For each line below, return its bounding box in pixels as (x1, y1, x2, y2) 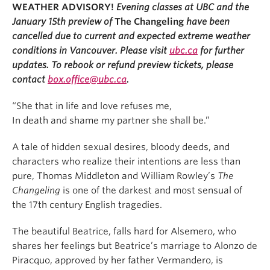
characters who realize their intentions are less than (12, 155, 240, 167)
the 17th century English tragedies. (12, 199, 162, 210)
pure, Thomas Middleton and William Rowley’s (12, 170, 218, 181)
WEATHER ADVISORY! (12, 1, 116, 13)
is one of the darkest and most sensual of (63, 184, 242, 196)
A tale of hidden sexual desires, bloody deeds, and (12, 141, 230, 152)
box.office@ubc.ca (48, 74, 127, 85)
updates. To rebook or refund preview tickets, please (12, 59, 233, 71)
